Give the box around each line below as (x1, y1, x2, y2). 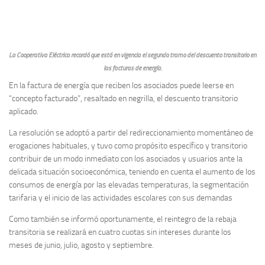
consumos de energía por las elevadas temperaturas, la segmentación (9, 179, 248, 190)
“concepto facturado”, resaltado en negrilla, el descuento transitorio (9, 93, 238, 104)
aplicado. (9, 106, 38, 117)
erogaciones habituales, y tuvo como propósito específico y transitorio (9, 140, 247, 151)
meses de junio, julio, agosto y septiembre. (9, 240, 154, 250)
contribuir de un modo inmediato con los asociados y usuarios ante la (9, 153, 243, 164)
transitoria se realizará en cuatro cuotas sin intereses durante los (9, 227, 231, 237)
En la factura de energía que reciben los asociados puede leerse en (9, 80, 234, 91)
